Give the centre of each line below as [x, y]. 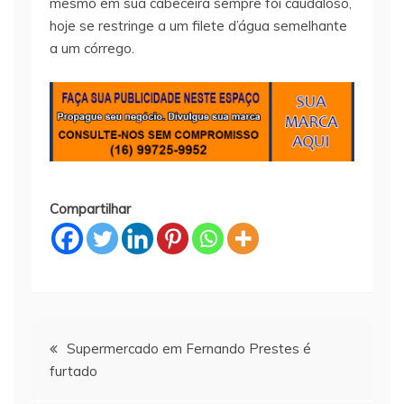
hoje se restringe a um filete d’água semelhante [198, 26]
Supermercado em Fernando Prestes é [189, 348]
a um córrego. [92, 49]
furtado [73, 371]
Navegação [91, 342]
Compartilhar [90, 208]
